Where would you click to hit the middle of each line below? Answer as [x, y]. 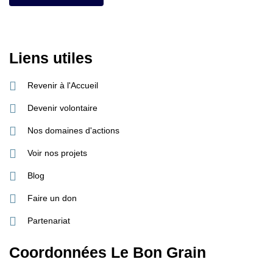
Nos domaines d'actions [73, 131]
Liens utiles [51, 58]
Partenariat [49, 221]
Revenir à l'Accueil [63, 86]
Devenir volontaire [62, 108]
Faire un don [52, 198]
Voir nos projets [57, 153]
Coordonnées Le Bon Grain [108, 252]
